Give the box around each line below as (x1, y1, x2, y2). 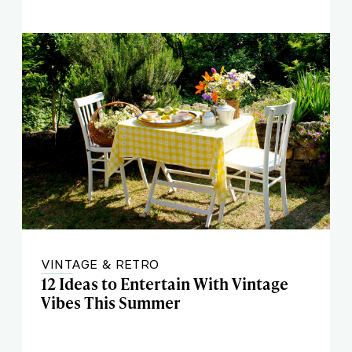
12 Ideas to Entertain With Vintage (41, 273, 288, 295)
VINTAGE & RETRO (41, 256, 159, 272)
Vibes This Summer (41, 291, 181, 313)
